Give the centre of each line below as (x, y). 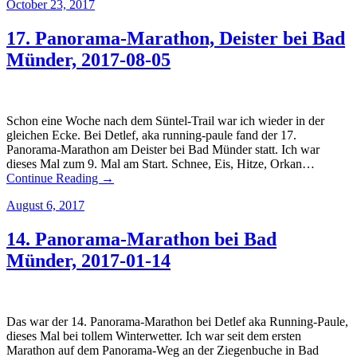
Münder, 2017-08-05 (88, 60)
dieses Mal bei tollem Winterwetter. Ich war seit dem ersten (154, 336)
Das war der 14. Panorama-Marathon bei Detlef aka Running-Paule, (177, 322)
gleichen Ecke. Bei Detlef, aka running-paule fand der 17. (151, 135)
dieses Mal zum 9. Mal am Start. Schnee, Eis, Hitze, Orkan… (161, 164)
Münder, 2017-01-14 (88, 261)
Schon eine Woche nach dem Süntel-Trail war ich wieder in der (165, 121)
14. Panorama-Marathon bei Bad (141, 239)
